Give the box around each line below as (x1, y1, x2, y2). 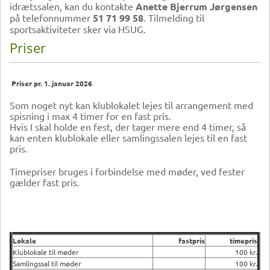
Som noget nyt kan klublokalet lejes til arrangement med (10, 98, 253, 111)
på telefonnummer (10, 11, 93, 24)
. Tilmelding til (143, 11, 204, 24)
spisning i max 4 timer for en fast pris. (10, 109, 171, 122)
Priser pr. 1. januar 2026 (10, 78, 92, 88)
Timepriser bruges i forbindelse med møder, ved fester (10, 165, 245, 177)
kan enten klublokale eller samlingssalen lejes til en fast (10, 131, 247, 143)
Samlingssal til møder (13, 258, 81, 268)
